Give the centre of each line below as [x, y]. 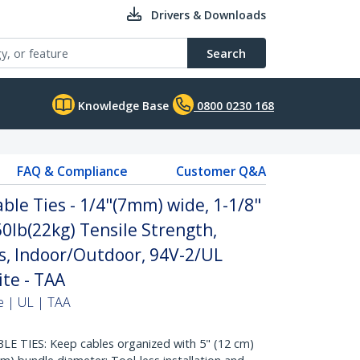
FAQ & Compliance [72, 171]
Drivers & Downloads [209, 15]
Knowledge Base [122, 106]
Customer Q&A [221, 171]
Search [226, 53]
